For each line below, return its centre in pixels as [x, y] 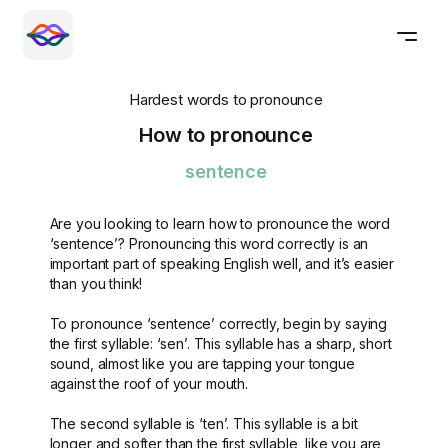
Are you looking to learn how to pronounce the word [220, 223]
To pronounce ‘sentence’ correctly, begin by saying [218, 323]
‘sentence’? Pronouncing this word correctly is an [209, 243]
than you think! [96, 283]
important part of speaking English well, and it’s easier [222, 263]
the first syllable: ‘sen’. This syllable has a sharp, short [220, 343]
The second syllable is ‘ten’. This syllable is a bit [203, 423]
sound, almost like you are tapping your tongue [202, 363]
